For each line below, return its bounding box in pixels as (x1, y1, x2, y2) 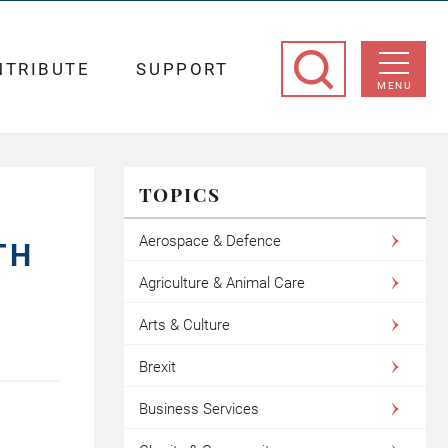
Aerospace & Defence (138, 232, 281, 250)
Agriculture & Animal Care (138, 274, 305, 292)
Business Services (138, 400, 259, 418)
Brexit (138, 358, 176, 376)
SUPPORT (136, 59, 229, 79)
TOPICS (138, 181, 221, 207)
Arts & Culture (138, 316, 230, 334)
